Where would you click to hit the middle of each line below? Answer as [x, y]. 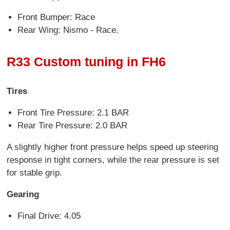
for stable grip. [36, 172]
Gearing [23, 194]
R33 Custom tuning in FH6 [87, 61]
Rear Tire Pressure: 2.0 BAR [72, 125]
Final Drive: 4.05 [49, 216]
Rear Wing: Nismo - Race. [68, 30]
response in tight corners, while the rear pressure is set [113, 160]
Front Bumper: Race [56, 17]
